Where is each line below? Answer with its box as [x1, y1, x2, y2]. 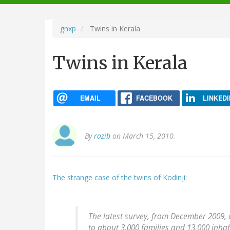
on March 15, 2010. [110, 131, 176, 141]
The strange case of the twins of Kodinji [52, 172, 185, 183]
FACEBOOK [136, 93, 172, 103]
